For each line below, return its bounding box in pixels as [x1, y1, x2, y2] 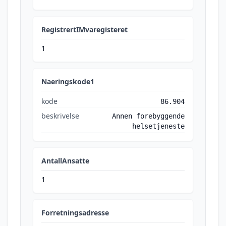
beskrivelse [41, 111, 79, 121]
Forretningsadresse [41, 208, 109, 217]
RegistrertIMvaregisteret [41, 25, 128, 34]
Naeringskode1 [41, 77, 94, 86]
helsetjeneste [132, 122, 185, 130]
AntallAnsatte [41, 156, 89, 165]
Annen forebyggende [112, 112, 185, 120]
